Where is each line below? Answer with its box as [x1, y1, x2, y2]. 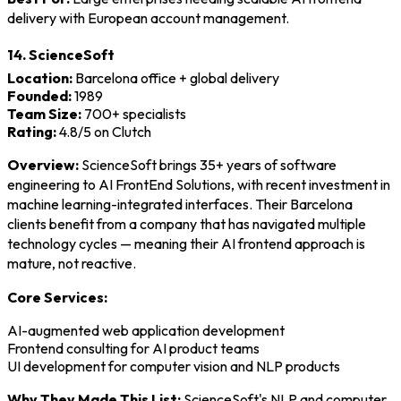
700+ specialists [81, 104, 186, 123]
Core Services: [7, 287, 107, 306]
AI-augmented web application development [7, 320, 285, 339]
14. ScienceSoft [7, 45, 115, 64]
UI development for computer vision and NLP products [7, 356, 340, 375]
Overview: [7, 155, 79, 174]
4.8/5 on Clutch [56, 122, 151, 141]
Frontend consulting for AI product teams [7, 338, 260, 357]
